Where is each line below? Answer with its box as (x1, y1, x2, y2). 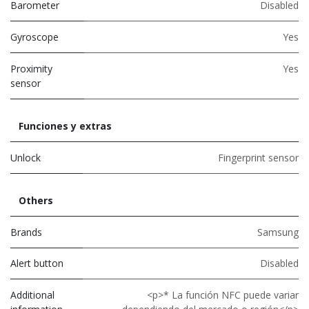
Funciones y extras (19, 119, 112, 132)
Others (19, 193, 53, 207)
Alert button (10, 256, 63, 270)
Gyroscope (10, 30, 59, 43)
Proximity (10, 61, 52, 75)
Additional (10, 288, 54, 301)
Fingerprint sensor (218, 150, 299, 164)
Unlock (10, 150, 41, 164)
